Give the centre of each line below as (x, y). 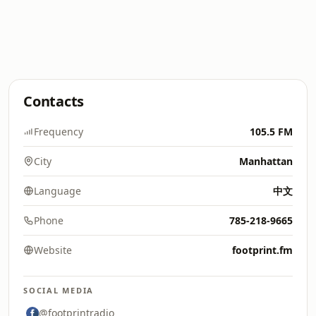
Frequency (59, 132)
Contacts (54, 101)
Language (57, 191)
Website (53, 250)
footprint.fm (262, 250)
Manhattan (266, 161)
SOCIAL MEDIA (59, 290)
